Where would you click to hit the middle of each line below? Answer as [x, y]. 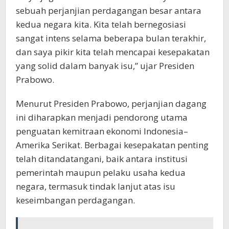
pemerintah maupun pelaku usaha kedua [101, 173]
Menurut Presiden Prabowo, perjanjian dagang [111, 104]
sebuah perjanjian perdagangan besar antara [109, 11]
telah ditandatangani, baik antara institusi [102, 159]
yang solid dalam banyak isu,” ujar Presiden [105, 66]
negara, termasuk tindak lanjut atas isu [96, 187]
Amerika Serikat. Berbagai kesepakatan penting [112, 145]
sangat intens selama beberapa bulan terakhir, [111, 38]
